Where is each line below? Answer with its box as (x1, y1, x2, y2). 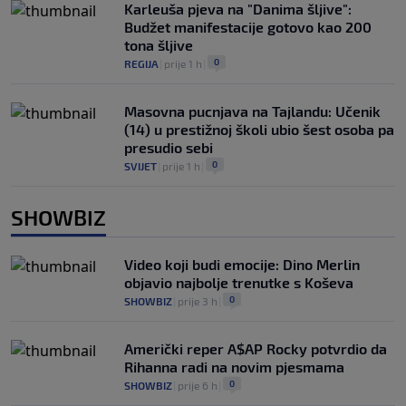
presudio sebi (124, 138, 213, 156)
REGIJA (124, 56, 159, 70)
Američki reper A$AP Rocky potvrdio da (124, 339, 387, 357)
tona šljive (124, 35, 193, 53)
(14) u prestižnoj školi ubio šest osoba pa (124, 120, 394, 138)
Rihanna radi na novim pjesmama (124, 357, 344, 375)
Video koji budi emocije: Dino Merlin (124, 255, 360, 273)
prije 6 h (178, 378, 217, 391)
